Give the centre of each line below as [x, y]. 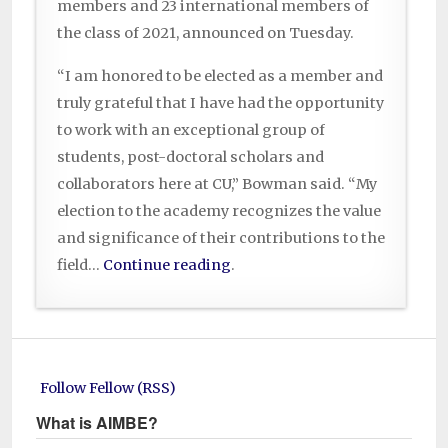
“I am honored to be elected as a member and [220, 76]
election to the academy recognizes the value [219, 211]
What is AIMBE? [97, 423]
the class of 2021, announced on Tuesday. [205, 33]
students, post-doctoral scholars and [190, 157]
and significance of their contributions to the [221, 238]
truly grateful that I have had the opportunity [220, 103]
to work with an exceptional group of [191, 130]
